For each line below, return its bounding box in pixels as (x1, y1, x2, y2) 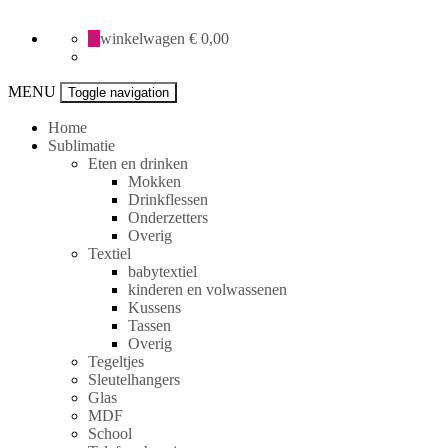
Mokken (128, 173, 181, 190)
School (88, 425, 132, 442)
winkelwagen (100, 30, 185, 47)
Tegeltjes (88, 353, 144, 370)
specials (7, 49, 56, 66)
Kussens (128, 299, 181, 316)
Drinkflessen (128, 191, 208, 208)
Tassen (128, 317, 171, 334)
